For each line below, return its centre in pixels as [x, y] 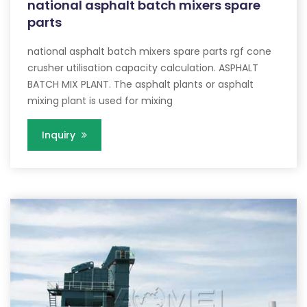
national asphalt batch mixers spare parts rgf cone [149, 52]
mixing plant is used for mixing [100, 101]
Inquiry [60, 135]
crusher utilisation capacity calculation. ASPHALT [143, 68]
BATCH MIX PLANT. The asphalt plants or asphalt [140, 85]
